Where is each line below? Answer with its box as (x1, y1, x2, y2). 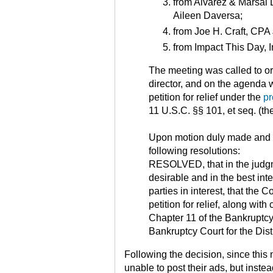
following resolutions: (149, 146, 240, 157)
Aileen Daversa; (173, 10, 243, 21)
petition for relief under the (149, 92, 263, 103)
